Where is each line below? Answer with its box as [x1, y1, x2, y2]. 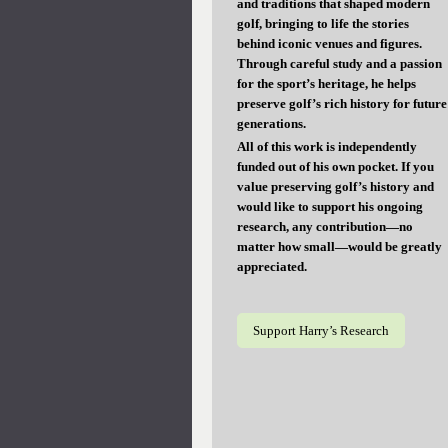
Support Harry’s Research [253, 322, 389, 338]
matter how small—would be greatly [237, 238, 442, 254]
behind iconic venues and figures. [237, 35, 422, 51]
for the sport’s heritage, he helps [237, 75, 416, 91]
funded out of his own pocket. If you [237, 158, 434, 174]
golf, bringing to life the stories [237, 15, 409, 31]
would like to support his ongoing [237, 198, 423, 214]
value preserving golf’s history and [237, 178, 434, 194]
